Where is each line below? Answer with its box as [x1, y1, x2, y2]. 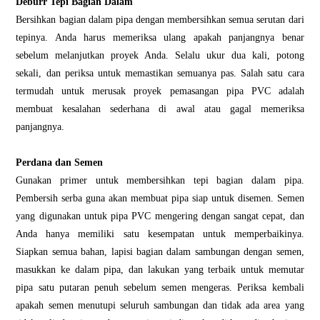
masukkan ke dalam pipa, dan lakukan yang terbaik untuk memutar [16, 263, 304, 275]
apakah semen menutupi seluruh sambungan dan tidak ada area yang [16, 299, 304, 311]
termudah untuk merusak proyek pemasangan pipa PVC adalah [16, 84, 304, 96]
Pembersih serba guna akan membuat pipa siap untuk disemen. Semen [16, 191, 304, 204]
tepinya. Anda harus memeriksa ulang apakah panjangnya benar [16, 31, 304, 43]
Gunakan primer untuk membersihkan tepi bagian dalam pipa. [16, 174, 304, 186]
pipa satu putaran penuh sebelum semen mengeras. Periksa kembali [16, 281, 304, 293]
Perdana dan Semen [16, 156, 104, 168]
